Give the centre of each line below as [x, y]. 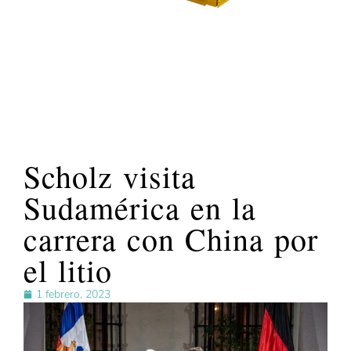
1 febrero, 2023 [73, 295]
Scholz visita [110, 176]
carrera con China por [171, 239]
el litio [68, 270]
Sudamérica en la [140, 208]
